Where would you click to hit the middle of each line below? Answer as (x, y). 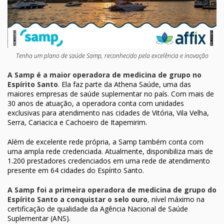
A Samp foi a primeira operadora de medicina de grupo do (112, 189)
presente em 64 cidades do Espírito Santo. (76, 170)
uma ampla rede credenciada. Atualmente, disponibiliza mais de (110, 151)
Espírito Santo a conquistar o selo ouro (77, 199)
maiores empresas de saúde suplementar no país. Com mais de (111, 93)
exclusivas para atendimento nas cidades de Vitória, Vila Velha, (108, 112)
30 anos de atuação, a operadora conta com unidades (96, 103)
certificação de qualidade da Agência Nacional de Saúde (98, 208)
